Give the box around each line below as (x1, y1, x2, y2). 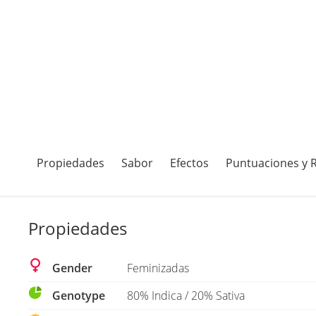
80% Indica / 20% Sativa (127, 288, 245, 304)
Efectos (170, 155, 209, 171)
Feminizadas (127, 260, 190, 276)
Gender (49, 260, 93, 276)
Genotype (49, 288, 106, 304)
